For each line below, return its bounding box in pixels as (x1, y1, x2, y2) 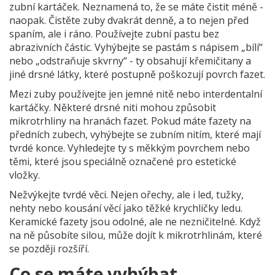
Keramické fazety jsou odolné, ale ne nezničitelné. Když (9, 215, 261, 229)
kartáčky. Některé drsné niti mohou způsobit (9, 101, 216, 115)
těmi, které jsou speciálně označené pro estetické (9, 155, 236, 169)
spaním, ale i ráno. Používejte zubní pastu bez (9, 27, 219, 41)
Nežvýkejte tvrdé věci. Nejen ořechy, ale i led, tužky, (9, 188, 244, 202)
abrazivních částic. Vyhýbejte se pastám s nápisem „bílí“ (9, 41, 263, 55)
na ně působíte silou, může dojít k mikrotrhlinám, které (9, 228, 262, 242)
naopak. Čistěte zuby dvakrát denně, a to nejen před (9, 14, 249, 28)
